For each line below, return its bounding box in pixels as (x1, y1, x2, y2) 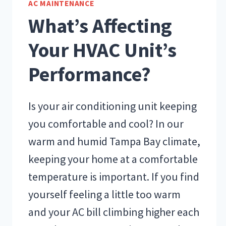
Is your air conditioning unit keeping (28, 98, 197, 113)
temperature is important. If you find (28, 169, 199, 184)
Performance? (28, 61, 151, 87)
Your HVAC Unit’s (28, 37, 177, 63)
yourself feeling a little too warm (28, 187, 181, 201)
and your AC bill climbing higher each (28, 204, 199, 219)
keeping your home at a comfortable (28, 151, 198, 166)
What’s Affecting (28, 13, 172, 38)
